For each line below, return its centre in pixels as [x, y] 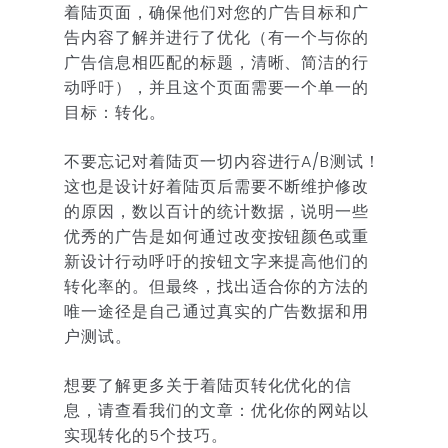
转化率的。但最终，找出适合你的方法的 [217, 286]
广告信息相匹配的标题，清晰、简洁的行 [217, 62]
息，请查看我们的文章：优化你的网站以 [217, 410]
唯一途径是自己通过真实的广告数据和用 [217, 311]
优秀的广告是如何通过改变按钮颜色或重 [217, 236]
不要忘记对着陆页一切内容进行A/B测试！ [223, 161]
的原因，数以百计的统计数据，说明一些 [217, 211]
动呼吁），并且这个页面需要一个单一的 [217, 87]
